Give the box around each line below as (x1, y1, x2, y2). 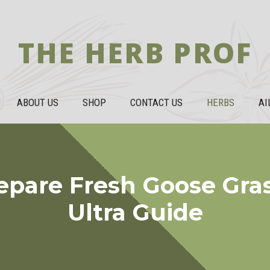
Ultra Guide (67, 198, 203, 227)
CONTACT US (130, 96, 183, 108)
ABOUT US (17, 96, 58, 108)
